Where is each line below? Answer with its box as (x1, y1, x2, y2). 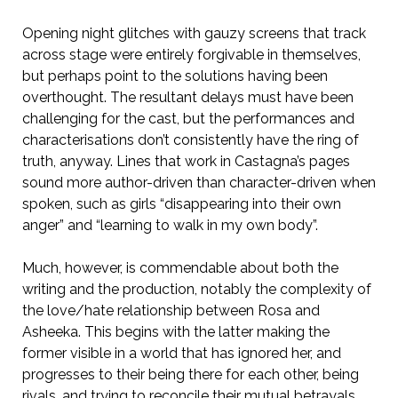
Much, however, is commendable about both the (21, 259, 338, 277)
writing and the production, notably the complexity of (21, 281, 371, 298)
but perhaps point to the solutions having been (21, 68, 328, 85)
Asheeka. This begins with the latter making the (21, 323, 330, 341)
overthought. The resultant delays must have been (21, 89, 354, 107)
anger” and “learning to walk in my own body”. (21, 217, 318, 235)
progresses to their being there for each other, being (21, 366, 359, 384)
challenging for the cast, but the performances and (21, 110, 354, 128)
